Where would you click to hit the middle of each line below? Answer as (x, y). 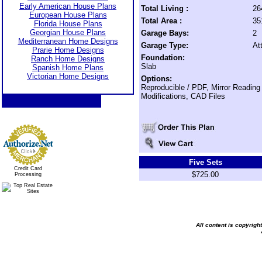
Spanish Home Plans (68, 68)
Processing (28, 174)
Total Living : (165, 8)
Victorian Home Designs (68, 76)
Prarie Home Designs (68, 50)
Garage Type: (165, 45)
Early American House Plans (68, 6)
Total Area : (161, 21)
